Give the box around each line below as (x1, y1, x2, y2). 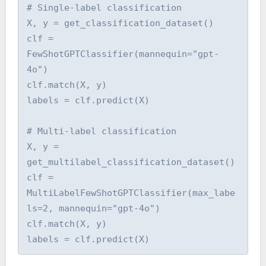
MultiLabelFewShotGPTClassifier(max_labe (27, 188, 236, 199)
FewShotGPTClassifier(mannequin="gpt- (27, 49, 220, 60)
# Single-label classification (27, 2, 182, 14)
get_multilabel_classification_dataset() (27, 157, 236, 168)
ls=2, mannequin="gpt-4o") (27, 203, 161, 214)
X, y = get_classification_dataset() (27, 18, 214, 29)
